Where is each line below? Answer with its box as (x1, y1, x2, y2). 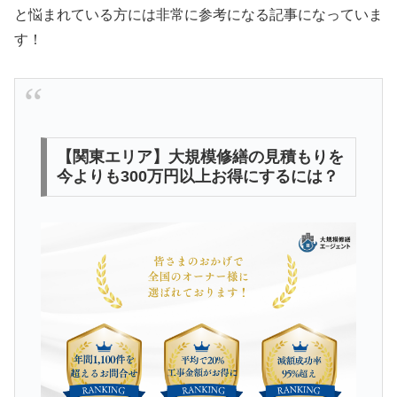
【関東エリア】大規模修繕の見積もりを (56, 148, 344, 167)
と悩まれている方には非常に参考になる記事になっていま (14, 7, 383, 23)
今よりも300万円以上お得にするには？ (56, 167, 339, 186)
